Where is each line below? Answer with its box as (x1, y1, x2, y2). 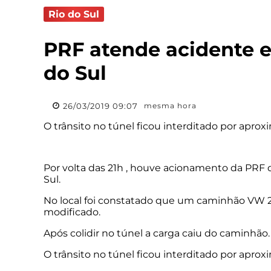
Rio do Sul (48, 8, 99, 20)
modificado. (44, 206, 103, 218)
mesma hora (144, 101, 197, 111)
